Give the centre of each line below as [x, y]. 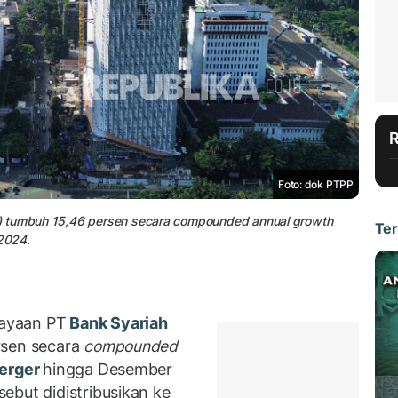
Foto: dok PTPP [315, 184]
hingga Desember [108, 370]
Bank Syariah [117, 323]
